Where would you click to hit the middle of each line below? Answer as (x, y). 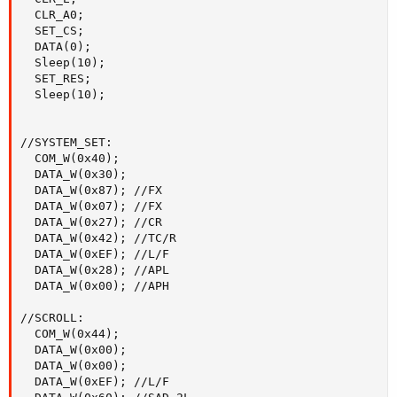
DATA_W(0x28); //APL (95, 269)
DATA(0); (56, 46)
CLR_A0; (52, 14)
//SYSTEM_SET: (66, 142)
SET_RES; (56, 78)
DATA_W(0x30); (74, 174)
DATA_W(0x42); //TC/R (98, 237)
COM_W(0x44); (70, 333)
